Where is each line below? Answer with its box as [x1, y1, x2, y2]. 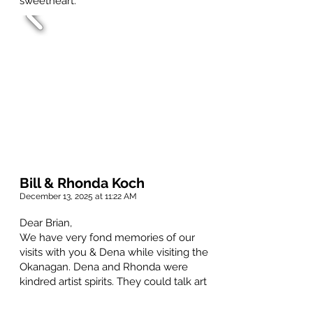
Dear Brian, [20, 217, 72, 230]
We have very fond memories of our [20, 231, 195, 245]
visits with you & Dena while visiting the [20, 246, 208, 259]
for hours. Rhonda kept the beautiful [20, 290, 194, 303]
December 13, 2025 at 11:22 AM [20, 191, 137, 202]
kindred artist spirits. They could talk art [20, 275, 207, 289]
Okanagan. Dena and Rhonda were [20, 261, 188, 274]
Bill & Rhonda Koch [20, 175, 145, 192]
